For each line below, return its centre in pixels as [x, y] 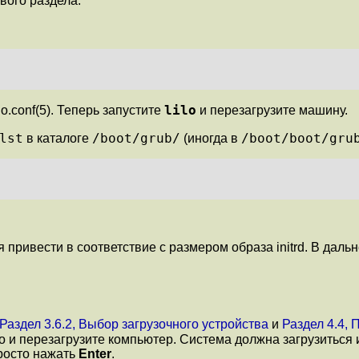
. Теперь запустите [107, 111]
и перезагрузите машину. [272, 111]
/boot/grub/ [136, 139]
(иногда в [211, 139]
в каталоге [58, 139]
